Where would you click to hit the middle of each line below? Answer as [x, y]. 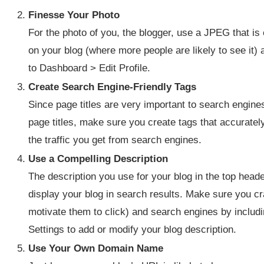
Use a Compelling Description [98, 159]
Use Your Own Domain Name [96, 248]
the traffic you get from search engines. [115, 140]
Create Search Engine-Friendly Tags [112, 87]
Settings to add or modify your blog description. [132, 230]
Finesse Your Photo [74, 15]
